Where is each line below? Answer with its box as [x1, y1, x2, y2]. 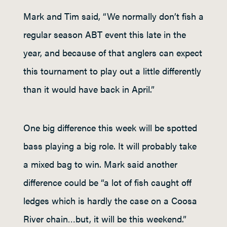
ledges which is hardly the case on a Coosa [23, 194, 197, 207]
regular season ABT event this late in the [23, 28, 186, 41]
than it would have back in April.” [23, 83, 155, 95]
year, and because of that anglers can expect [23, 46, 202, 59]
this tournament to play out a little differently [23, 64, 201, 77]
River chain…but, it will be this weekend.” [23, 212, 186, 225]
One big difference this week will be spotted [23, 121, 197, 134]
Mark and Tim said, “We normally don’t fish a [23, 10, 204, 22]
